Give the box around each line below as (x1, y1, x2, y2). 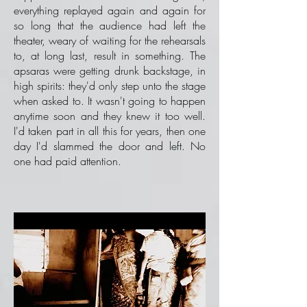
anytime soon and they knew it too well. (14, 108, 206, 123)
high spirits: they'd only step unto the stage (14, 78, 206, 93)
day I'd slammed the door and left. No (14, 138, 206, 153)
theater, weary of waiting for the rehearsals (14, 33, 206, 48)
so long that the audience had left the (14, 18, 206, 33)
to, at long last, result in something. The (14, 48, 206, 63)
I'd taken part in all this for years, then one (14, 123, 206, 138)
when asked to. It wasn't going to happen (14, 93, 206, 108)
